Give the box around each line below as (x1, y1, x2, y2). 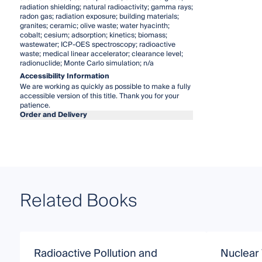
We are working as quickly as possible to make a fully (19, 80, 191, 93)
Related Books (19, 185, 137, 216)
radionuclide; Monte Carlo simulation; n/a (19, 57, 154, 70)
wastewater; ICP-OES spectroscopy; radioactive (19, 38, 175, 51)
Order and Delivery (19, 108, 87, 121)
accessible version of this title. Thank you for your (19, 89, 179, 102)
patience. (19, 99, 50, 112)
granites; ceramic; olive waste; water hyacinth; (19, 19, 170, 32)
